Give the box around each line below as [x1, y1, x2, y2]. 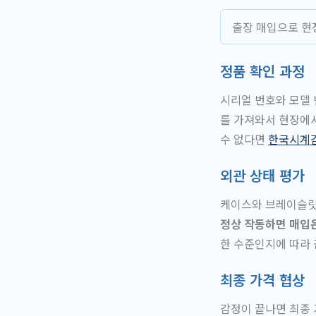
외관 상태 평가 [220, 164, 305, 186]
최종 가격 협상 [220, 269, 305, 290]
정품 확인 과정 [220, 61, 305, 82]
